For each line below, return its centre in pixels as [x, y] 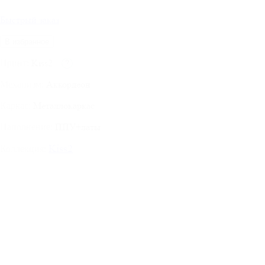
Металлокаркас [63, 106]
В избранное [27, 42]
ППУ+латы [77, 127]
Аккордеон [67, 85]
